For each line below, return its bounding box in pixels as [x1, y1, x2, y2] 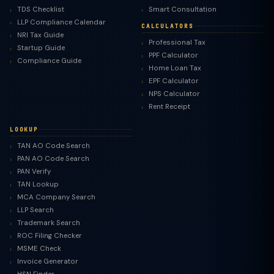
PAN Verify [17, 167, 51, 176]
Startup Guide [17, 43, 65, 53]
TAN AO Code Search [17, 141, 90, 150]
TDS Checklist [17, 5, 64, 14]
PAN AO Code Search [17, 154, 89, 163]
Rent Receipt [149, 102, 190, 111]
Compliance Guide [17, 56, 81, 65]
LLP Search [17, 206, 54, 215]
